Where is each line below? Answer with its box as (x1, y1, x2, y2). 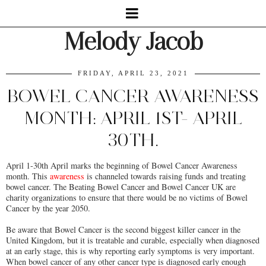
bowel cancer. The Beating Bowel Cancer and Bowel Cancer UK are (6, 180, 236, 192)
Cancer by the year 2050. (6, 202, 90, 214)
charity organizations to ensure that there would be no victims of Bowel (6, 191, 248, 203)
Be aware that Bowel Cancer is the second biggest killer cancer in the (6, 223, 240, 235)
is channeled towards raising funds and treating (84, 170, 246, 182)
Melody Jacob (64, 27, 202, 56)
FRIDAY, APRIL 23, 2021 (77, 69, 189, 77)
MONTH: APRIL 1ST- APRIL (24, 107, 242, 129)
